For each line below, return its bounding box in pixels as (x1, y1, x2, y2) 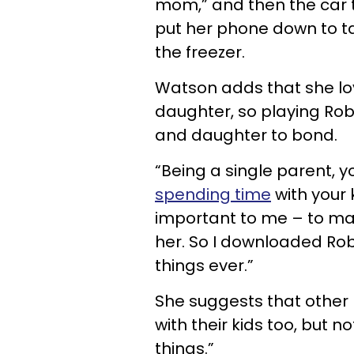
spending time (155, 183, 271, 205)
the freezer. (155, 40, 245, 63)
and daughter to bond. (155, 123, 337, 146)
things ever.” (155, 254, 254, 277)
